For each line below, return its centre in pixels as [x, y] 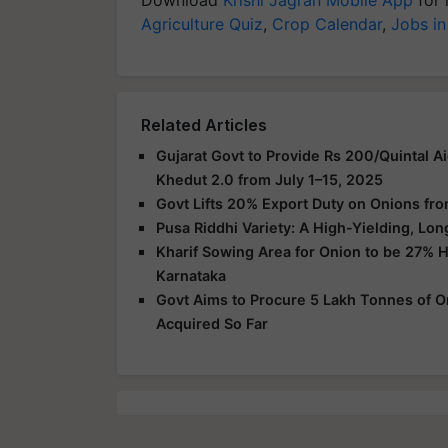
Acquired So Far [212, 323]
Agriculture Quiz [202, 23]
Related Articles [204, 124]
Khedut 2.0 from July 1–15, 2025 [269, 179]
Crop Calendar [327, 23]
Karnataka [191, 275]
